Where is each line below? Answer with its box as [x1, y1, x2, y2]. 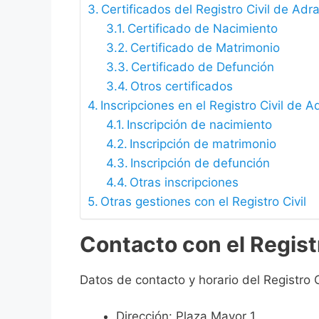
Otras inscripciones [129, 175, 239, 190]
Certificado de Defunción [130, 60, 274, 75]
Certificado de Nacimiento [127, 21, 278, 36]
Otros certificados [130, 79, 233, 94]
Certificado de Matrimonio [130, 41, 280, 56]
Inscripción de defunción [130, 156, 270, 171]
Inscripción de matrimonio [129, 137, 276, 152]
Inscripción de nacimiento [126, 117, 272, 132]
